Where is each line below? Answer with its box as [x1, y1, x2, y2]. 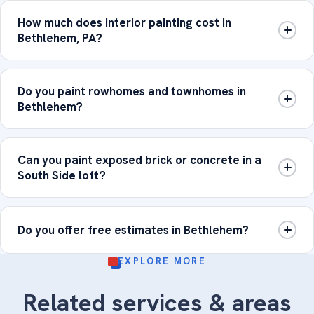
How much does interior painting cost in [18, 14, 231, 30]
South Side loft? [18, 167, 106, 183]
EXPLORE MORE [118, 255, 206, 268]
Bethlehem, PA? [18, 29, 102, 46]
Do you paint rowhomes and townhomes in [18, 83, 246, 99]
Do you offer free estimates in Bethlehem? [18, 221, 249, 238]
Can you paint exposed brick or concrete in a [18, 151, 261, 168]
